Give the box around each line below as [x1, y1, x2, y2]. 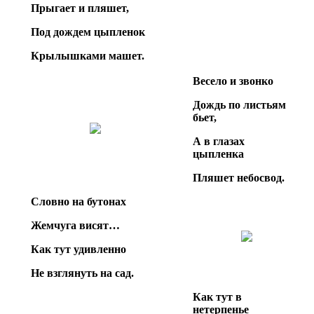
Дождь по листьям [193, 98, 286, 111]
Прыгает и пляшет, [31, 1, 129, 14]
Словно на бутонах [31, 195, 126, 207]
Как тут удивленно [31, 243, 126, 255]
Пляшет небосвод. [193, 171, 285, 184]
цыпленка [193, 147, 244, 160]
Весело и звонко [193, 74, 273, 87]
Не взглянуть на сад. [31, 266, 134, 279]
